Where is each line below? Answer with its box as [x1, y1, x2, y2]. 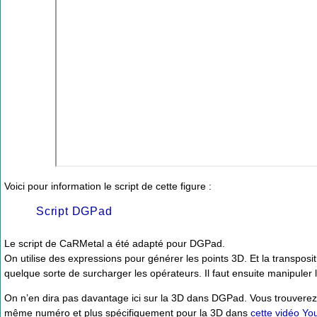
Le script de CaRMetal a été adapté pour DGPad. [4, 237, 225, 249]
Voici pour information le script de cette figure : [4, 180, 212, 192]
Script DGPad [36, 204, 113, 217]
